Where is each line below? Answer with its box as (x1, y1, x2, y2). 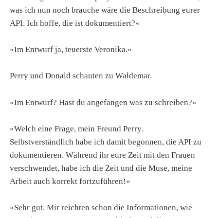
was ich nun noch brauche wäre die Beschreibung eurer (10, 5, 200, 15)
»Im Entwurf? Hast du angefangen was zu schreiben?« (10, 97, 197, 107)
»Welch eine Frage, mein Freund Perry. (10, 124, 143, 133)
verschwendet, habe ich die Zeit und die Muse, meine (10, 163, 192, 173)
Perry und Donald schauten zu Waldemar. (10, 71, 152, 81)
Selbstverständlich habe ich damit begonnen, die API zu (10, 137, 201, 146)
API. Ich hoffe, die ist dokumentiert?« (10, 18, 140, 28)
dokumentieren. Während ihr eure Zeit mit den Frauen (10, 150, 195, 160)
